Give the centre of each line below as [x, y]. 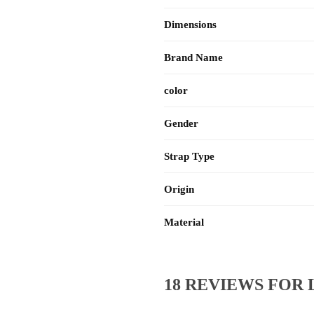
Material [184, 223]
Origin [179, 190]
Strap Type [189, 157]
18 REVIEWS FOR [235, 285]
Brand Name [193, 58]
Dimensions [190, 25]
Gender [181, 124]
